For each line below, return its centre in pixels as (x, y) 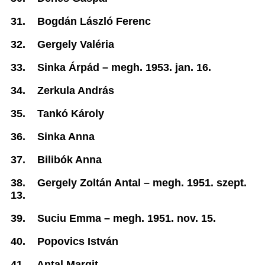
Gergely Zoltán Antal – (95, 183)
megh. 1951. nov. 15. (164, 218)
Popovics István (78, 241)
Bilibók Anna (70, 160)
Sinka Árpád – (74, 67)
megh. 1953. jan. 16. (161, 67)
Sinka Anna (66, 137)
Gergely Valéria (76, 44)
